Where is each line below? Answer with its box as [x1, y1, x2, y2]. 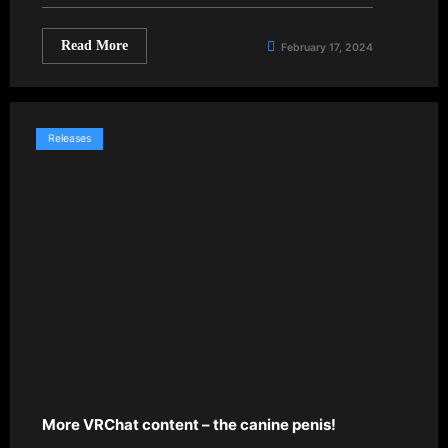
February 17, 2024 [281, 40, 373, 54]
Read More [61, 37, 128, 53]
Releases [48, 131, 91, 145]
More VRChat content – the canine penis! [42, 414, 336, 434]
